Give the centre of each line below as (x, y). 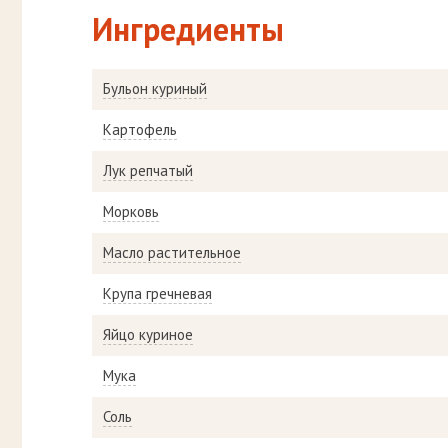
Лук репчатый (148, 171)
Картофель (140, 130)
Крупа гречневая (157, 294)
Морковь (131, 212)
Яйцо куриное (148, 335)
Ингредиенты (188, 29)
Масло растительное (172, 253)
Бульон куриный (155, 89)
